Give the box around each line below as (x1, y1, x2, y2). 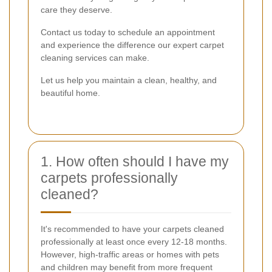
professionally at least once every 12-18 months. (41, 236, 227, 246)
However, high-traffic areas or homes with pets (41, 249, 219, 259)
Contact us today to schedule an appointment (41, 27, 215, 37)
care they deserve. (41, 4, 112, 15)
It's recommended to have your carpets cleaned (41, 223, 224, 234)
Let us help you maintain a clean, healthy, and (41, 75, 217, 85)
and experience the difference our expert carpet (41, 39, 224, 50)
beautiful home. (41, 87, 100, 98)
